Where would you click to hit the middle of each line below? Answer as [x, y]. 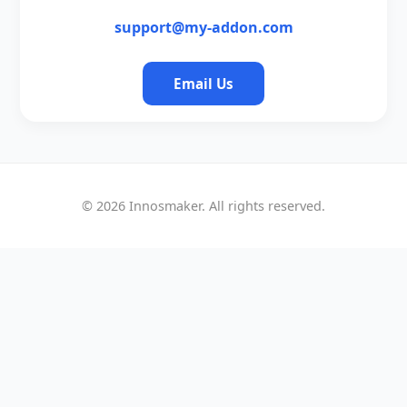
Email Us [203, 83]
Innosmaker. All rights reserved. [225, 205]
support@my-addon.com [203, 27]
